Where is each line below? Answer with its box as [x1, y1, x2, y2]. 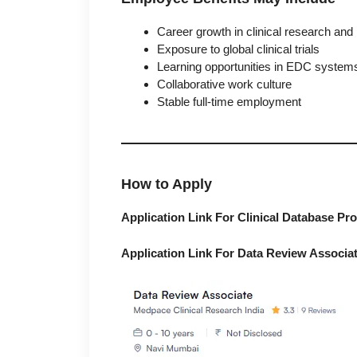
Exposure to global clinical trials [157, 42, 320, 57]
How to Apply [121, 176, 212, 193]
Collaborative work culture [157, 77, 292, 92]
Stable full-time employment [157, 95, 301, 109]
